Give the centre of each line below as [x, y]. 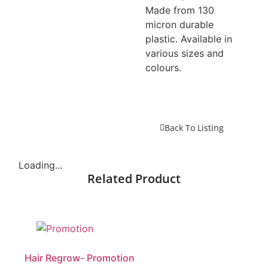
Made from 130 [180, 10]
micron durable [180, 25]
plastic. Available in [189, 39]
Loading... [41, 165]
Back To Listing [194, 127]
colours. [164, 68]
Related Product [134, 179]
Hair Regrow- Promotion [80, 258]
